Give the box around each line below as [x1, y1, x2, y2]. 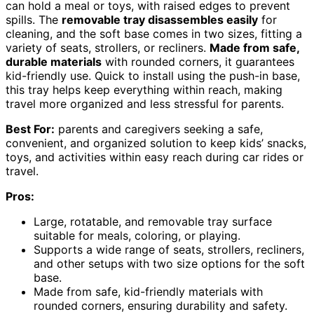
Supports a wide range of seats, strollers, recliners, [34, 243, 304, 257]
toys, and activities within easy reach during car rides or [6, 150, 303, 165]
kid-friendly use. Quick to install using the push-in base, [6, 69, 300, 83]
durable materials [6, 55, 102, 69]
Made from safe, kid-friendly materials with [34, 285, 263, 299]
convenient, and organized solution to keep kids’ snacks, [6, 136, 306, 151]
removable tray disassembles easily [62, 13, 258, 27]
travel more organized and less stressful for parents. [6, 97, 284, 111]
